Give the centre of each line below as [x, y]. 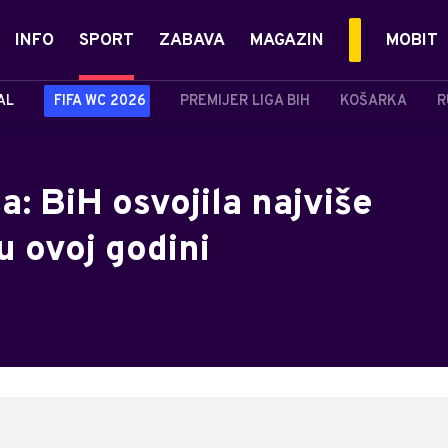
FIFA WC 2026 [100, 101]
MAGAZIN [287, 41]
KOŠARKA [373, 101]
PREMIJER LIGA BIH [245, 101]
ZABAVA [192, 41]
